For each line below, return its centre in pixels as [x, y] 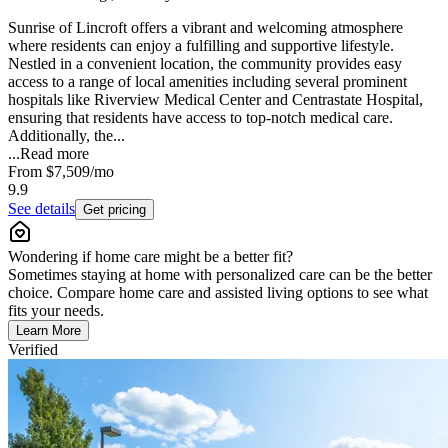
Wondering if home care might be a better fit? [150, 256]
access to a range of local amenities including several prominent [207, 81]
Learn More [48, 330]
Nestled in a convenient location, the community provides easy [205, 63]
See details [41, 208]
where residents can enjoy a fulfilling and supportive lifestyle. [201, 45]
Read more [54, 153]
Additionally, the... [66, 135]
